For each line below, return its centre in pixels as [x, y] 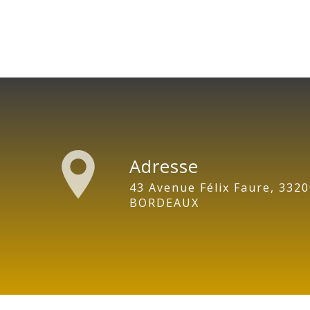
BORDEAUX [164, 203]
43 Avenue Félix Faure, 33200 [133, 188]
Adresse [164, 166]
